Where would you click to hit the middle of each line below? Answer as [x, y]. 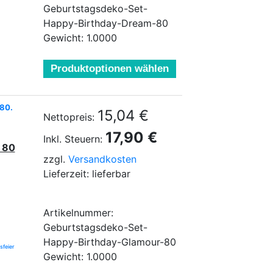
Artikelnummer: [78, 213]
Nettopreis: [69, 117]
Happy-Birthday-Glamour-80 [110, 242]
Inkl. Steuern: [73, 139]
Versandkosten [102, 159]
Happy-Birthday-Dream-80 [106, 23]
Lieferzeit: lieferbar [87, 174]
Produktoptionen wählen [110, 69]
